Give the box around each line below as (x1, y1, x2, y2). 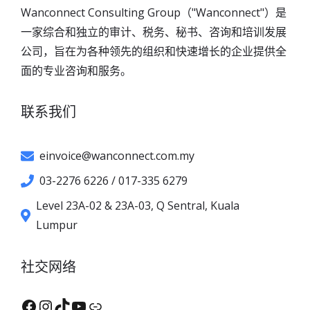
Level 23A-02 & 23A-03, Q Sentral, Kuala (36, 198, 240, 214)
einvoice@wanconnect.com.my (39, 148, 195, 164)
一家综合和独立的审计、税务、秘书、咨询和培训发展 (21, 24, 286, 40)
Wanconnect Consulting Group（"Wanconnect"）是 (21, 5, 286, 21)
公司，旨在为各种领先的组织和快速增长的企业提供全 (21, 44, 286, 60)
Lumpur (36, 217, 78, 233)
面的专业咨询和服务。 (21, 63, 131, 79)
